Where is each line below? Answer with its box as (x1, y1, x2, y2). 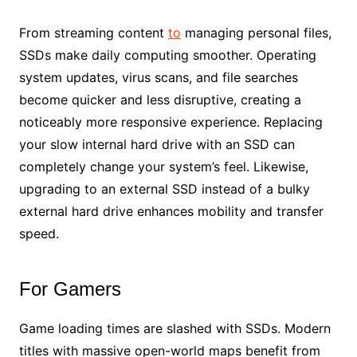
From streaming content (18, 24, 168, 41)
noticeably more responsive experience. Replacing (18, 113, 323, 130)
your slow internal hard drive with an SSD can (18, 135, 295, 152)
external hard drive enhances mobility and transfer (18, 202, 324, 219)
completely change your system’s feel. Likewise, (18, 158, 308, 175)
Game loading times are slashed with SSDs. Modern (18, 320, 331, 336)
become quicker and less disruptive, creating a (18, 91, 301, 108)
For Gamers (18, 277, 121, 300)
